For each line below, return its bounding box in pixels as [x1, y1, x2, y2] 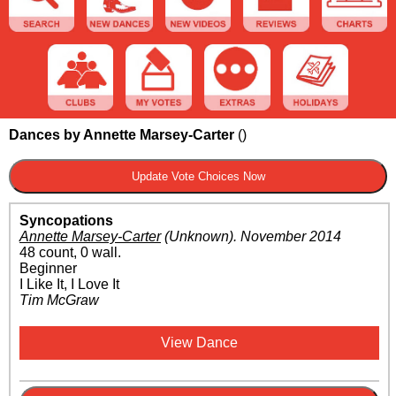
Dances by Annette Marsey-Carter [9, 126, 234, 142]
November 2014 [240, 228, 341, 244]
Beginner [19, 260, 77, 276]
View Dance [161, 334, 238, 350]
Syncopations [19, 212, 113, 228]
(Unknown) [161, 228, 233, 244]
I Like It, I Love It [19, 276, 119, 292]
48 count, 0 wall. [19, 244, 121, 260]
